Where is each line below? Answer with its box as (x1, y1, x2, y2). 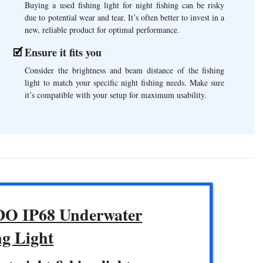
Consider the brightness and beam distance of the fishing (25, 64, 225, 76)
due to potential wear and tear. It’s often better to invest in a (25, 11, 225, 23)
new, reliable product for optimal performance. (25, 23, 180, 35)
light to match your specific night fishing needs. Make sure (25, 76, 225, 88)
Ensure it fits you (25, 44, 102, 60)
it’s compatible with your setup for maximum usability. (25, 89, 207, 100)
